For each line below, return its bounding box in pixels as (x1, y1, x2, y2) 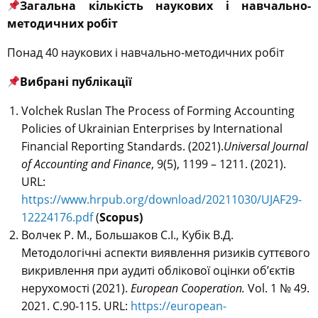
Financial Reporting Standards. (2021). (21, 138, 224, 155)
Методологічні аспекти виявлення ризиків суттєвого (21, 245, 310, 261)
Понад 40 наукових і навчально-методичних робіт (7, 45, 284, 61)
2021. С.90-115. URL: (21, 298, 131, 314)
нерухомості (21, 280, 92, 297)
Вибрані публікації (20, 74, 133, 90)
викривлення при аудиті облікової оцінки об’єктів (21, 263, 295, 279)
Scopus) (99, 209, 143, 226)
